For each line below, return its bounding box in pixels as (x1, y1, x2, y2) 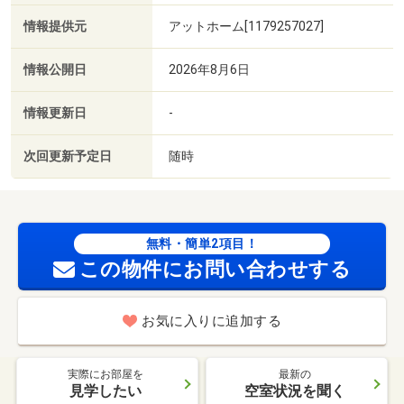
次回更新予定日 (23, 148, 112, 164)
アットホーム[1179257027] (169, 18, 324, 33)
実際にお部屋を (68, 368, 143, 381)
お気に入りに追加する (142, 313, 281, 330)
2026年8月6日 (169, 61, 250, 77)
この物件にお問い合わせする (78, 258, 352, 281)
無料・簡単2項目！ (145, 236, 259, 252)
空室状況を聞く (244, 382, 345, 400)
